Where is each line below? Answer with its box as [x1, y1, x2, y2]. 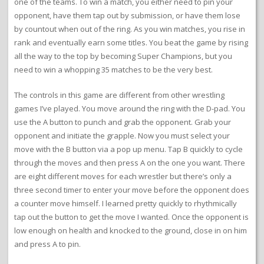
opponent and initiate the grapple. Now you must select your [14, 130, 230, 141]
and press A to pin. [14, 239, 81, 250]
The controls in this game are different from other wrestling [14, 90, 225, 101]
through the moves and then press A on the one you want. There [14, 157, 245, 169]
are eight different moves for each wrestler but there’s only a [14, 171, 232, 182]
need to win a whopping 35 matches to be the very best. [14, 64, 213, 75]
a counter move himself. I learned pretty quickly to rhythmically [14, 198, 237, 209]
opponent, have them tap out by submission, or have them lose [14, 10, 240, 21]
